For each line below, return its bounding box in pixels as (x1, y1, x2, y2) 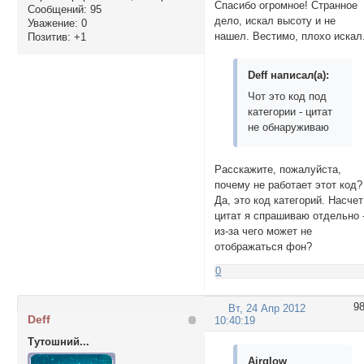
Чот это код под (248, 89, 327, 102)
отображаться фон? (214, 240, 313, 253)
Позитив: (27, 30, 71, 43)
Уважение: (27, 16, 78, 29)
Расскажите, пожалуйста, (214, 163, 342, 176)
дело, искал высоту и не (214, 15, 336, 28)
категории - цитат (248, 105, 333, 118)
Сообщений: (27, 2, 87, 15)
